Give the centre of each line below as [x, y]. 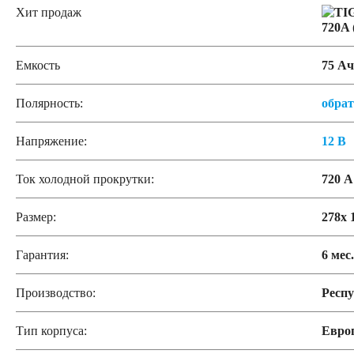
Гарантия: [42, 255]
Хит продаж [49, 12]
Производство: [56, 293]
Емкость [38, 65]
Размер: [36, 217]
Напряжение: [51, 141]
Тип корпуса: [51, 331]
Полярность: [49, 103]
